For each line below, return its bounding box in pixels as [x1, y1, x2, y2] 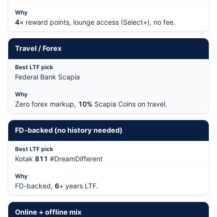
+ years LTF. [59, 181, 98, 190]
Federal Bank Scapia [15, 72, 80, 81]
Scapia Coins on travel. [93, 99, 167, 108]
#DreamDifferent [48, 154, 103, 163]
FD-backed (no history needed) [15, 125, 123, 135]
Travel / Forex [15, 44, 62, 53]
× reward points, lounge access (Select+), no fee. [19, 17, 175, 26]
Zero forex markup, [15, 99, 78, 108]
